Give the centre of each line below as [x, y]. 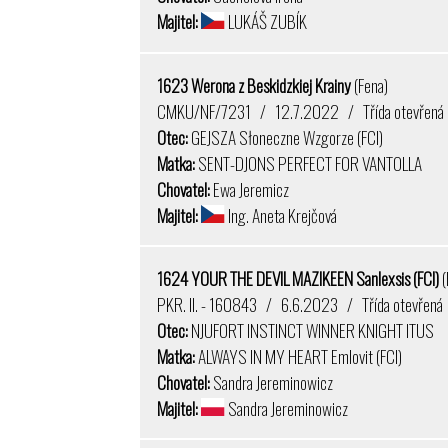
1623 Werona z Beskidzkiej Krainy [256, 84]
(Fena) [371, 84]
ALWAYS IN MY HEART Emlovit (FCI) [299, 355]
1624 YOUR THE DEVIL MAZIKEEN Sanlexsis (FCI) [300, 277]
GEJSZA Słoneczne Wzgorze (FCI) [286, 136]
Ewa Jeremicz [250, 188]
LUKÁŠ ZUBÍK [265, 21]
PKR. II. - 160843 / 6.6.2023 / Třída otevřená [300, 303]
